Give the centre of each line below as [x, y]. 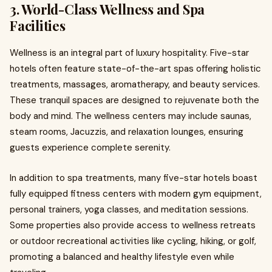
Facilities [38, 25]
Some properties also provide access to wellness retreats [133, 225]
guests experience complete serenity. [90, 148]
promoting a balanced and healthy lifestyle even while [122, 257]
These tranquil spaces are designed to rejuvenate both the [134, 100]
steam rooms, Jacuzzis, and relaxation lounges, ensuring [127, 132]
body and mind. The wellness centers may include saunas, [131, 116]
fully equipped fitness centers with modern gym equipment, [136, 194]
